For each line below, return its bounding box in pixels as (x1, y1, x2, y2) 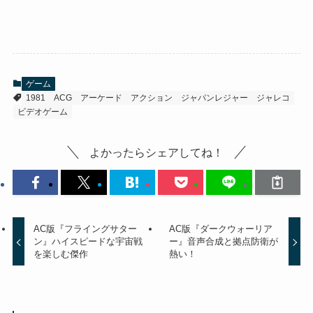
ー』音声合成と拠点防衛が (168, 236, 278, 247)
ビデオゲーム (17, 106, 68, 117)
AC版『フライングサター (34, 224, 138, 235)
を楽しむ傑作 (34, 249, 89, 260)
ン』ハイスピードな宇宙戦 (34, 236, 143, 247)
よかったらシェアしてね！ (89, 145, 224, 159)
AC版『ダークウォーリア (168, 224, 272, 235)
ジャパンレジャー (180, 92, 248, 103)
